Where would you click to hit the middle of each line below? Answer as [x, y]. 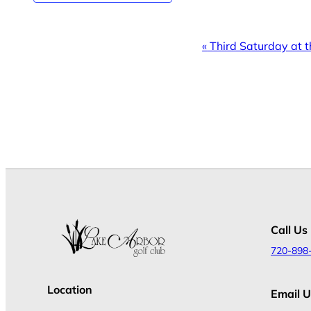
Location [70, 290]
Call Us [289, 229]
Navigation [95, 76]
